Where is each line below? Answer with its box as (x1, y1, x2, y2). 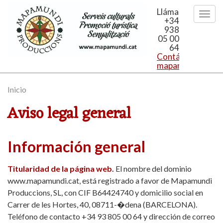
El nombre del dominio (115, 164, 192, 173)
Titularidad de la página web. (7, 164, 114, 173)
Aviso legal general (7, 101, 131, 127)
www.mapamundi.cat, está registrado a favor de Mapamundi (7, 176, 212, 185)
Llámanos (157, 6, 192, 17)
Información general (7, 137, 145, 155)
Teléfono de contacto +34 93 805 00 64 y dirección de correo (7, 212, 215, 221)
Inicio (7, 85, 26, 94)
